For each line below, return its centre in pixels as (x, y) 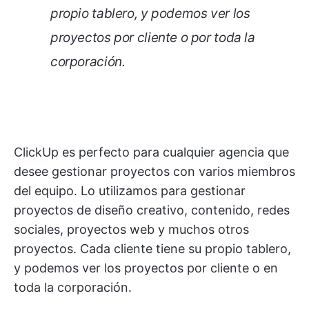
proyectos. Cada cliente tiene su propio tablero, (152, 249)
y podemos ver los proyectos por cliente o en (146, 268)
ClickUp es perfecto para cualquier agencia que (151, 152)
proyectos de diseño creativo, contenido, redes (152, 210)
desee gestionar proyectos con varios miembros (154, 172)
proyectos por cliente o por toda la (153, 38)
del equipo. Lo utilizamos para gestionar (130, 191)
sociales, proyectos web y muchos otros (131, 230)
